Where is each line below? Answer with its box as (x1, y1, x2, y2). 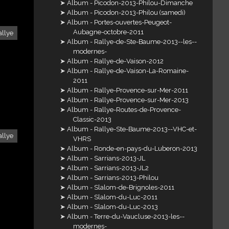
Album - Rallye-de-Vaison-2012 (67, 57, 164, 65)
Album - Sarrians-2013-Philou (67, 174, 159, 182)
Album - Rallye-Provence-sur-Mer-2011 (67, 86, 189, 95)
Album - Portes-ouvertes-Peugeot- (67, 18, 172, 27)
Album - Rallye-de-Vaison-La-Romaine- (67, 67, 189, 75)
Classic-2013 (73, 116, 111, 124)
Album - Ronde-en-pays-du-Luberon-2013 (67, 145, 198, 153)
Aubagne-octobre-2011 (73, 28, 144, 36)
